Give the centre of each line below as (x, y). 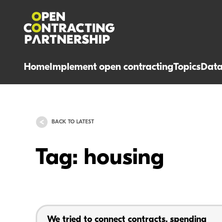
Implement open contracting (111, 67)
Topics (187, 67)
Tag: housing (100, 158)
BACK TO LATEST (73, 122)
